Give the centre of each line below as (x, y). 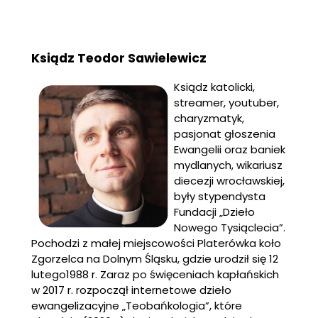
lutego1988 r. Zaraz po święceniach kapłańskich (155, 275)
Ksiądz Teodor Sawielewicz (119, 58)
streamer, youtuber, (226, 103)
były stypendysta (220, 197)
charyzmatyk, (209, 119)
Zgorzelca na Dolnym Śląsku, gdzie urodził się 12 (155, 259)
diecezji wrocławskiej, (229, 181)
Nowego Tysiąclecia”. (230, 228)
